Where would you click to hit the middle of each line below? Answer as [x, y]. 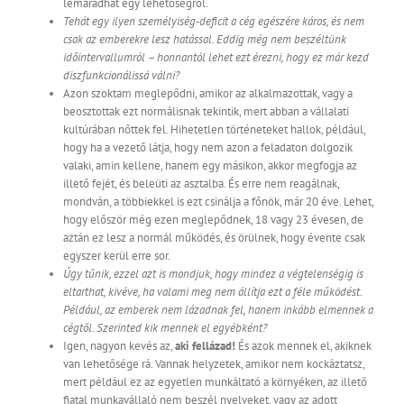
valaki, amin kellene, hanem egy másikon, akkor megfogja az [210, 166]
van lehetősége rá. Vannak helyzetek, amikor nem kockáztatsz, [214, 364]
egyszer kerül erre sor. [117, 256]
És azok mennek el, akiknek [303, 346]
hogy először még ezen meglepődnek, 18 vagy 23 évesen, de [213, 220]
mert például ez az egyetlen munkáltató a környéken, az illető [215, 382]
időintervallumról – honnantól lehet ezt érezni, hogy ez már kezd [216, 58]
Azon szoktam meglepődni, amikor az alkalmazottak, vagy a [208, 94]
